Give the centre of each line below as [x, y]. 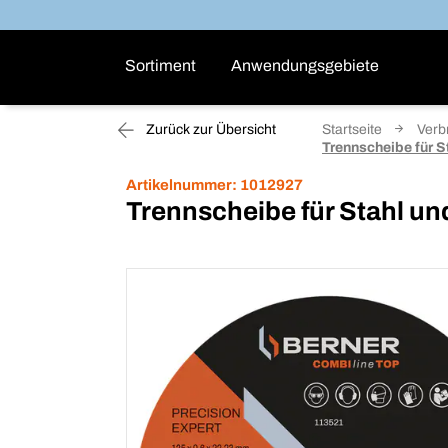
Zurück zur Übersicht [209, 129]
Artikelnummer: [181, 185]
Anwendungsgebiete [305, 65]
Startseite [352, 129]
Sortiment [160, 65]
